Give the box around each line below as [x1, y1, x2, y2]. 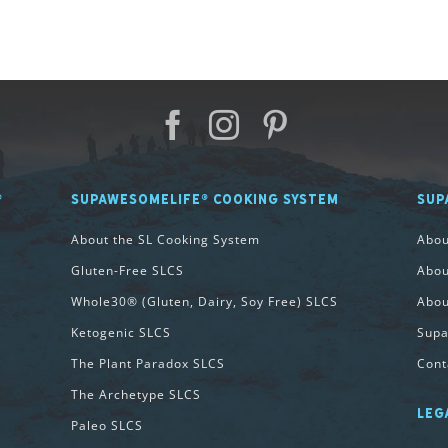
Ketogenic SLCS [70, 324, 171, 342]
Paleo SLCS [70, 417, 143, 435]
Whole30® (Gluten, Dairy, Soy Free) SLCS [70, 293, 338, 311]
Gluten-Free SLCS [70, 262, 184, 280]
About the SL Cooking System [70, 231, 260, 249]
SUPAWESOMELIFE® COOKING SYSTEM [70, 189, 339, 210]
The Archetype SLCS [70, 386, 201, 404]
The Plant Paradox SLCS [70, 355, 225, 373]
